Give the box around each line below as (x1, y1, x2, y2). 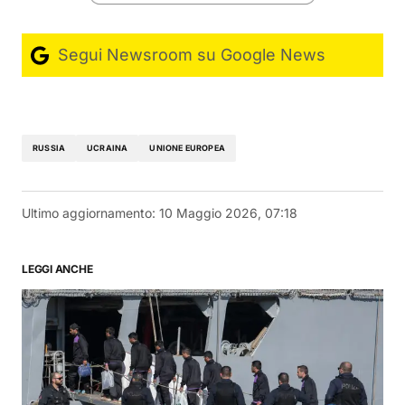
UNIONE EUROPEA (149, 143, 225, 154)
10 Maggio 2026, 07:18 (159, 204, 297, 221)
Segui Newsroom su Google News (53, 44, 325, 64)
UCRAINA (87, 143, 128, 154)
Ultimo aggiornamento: (22, 204, 155, 221)
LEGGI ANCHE (22, 261, 93, 276)
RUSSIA (33, 143, 66, 154)
